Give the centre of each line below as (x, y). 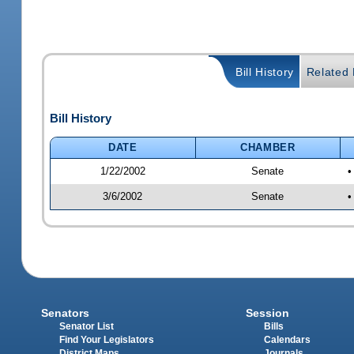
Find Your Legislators (107, 340)
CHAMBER (268, 147)
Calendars (287, 340)
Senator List (87, 327)
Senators (66, 313)
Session (267, 313)
